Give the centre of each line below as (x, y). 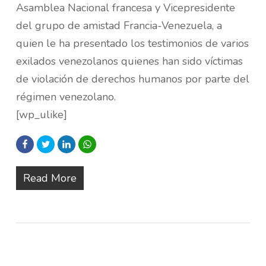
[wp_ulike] (41, 114)
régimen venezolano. (66, 96)
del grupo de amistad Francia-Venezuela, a (119, 25)
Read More (50, 178)
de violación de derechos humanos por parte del (132, 79)
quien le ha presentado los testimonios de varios (132, 43)
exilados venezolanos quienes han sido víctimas (129, 61)
